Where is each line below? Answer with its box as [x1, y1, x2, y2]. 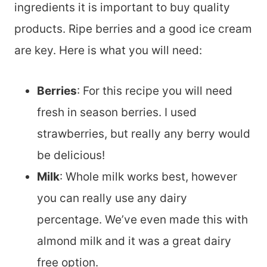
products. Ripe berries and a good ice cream [14, 22, 252, 36]
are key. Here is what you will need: [14, 44, 202, 57]
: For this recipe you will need [77, 84, 232, 98]
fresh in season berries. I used [37, 105, 197, 119]
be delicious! [37, 148, 105, 162]
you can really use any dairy [37, 191, 187, 205]
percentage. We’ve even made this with [37, 213, 248, 226]
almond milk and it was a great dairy [37, 234, 231, 248]
